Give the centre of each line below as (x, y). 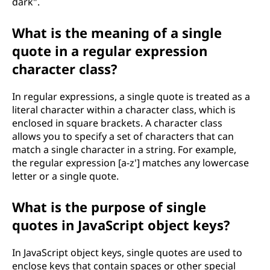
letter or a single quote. (65, 176)
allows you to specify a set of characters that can (123, 136)
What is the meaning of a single (117, 33)
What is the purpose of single (109, 207)
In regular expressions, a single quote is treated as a (131, 96)
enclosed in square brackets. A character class (117, 123)
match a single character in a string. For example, (124, 149)
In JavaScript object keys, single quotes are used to (127, 253)
